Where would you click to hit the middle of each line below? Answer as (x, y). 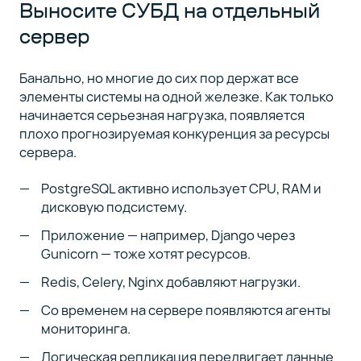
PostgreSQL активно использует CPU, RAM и (182, 188)
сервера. (49, 152)
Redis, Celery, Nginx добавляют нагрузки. (171, 281)
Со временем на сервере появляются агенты (186, 309)
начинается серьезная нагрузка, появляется (162, 115)
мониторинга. (86, 328)
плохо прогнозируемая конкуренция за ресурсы (174, 134)
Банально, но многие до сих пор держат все (159, 78)
